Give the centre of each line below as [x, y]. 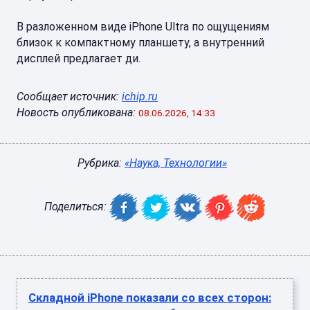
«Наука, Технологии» [176, 163]
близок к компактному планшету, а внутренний [140, 43]
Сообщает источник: [69, 97]
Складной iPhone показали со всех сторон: [150, 298]
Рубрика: [101, 163]
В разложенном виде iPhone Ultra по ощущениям [143, 27]
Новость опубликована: [76, 112]
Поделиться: [77, 207]
